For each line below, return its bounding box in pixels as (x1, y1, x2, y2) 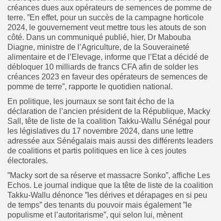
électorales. (7, 156, 48, 165)
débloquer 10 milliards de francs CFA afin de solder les (7, 63, 198, 72)
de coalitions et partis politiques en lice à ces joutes (7, 147, 186, 155)
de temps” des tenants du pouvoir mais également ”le (7, 201, 192, 210)
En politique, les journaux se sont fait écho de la (7, 97, 174, 106)
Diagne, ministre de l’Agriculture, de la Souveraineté (7, 43, 189, 52)
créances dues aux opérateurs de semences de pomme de (7, 3, 212, 12)
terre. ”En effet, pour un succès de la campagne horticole (7, 13, 204, 22)
